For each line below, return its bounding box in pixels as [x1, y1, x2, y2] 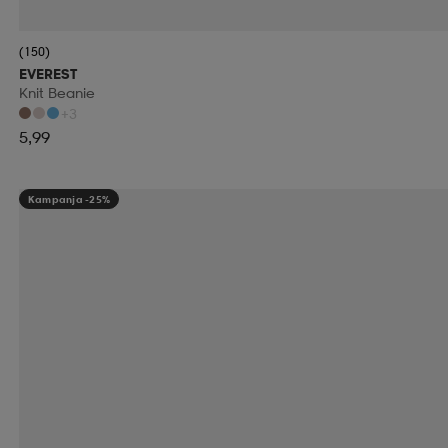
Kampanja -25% [27, 192, 110, 205]
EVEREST [18, 64, 77, 82]
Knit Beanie [18, 83, 95, 101]
